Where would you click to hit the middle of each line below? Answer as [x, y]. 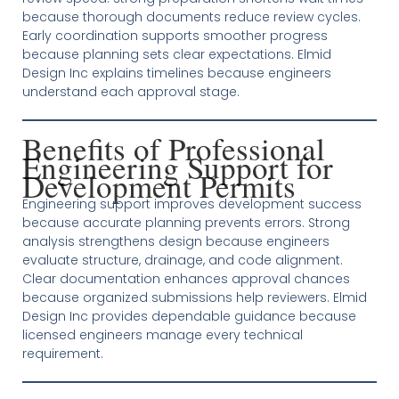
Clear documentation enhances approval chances [186, 279]
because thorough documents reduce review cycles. [191, 17]
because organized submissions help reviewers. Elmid [194, 298]
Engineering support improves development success [191, 204]
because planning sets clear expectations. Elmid [176, 55]
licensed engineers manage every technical [162, 335]
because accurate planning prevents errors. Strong [186, 223]
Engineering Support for [177, 167]
